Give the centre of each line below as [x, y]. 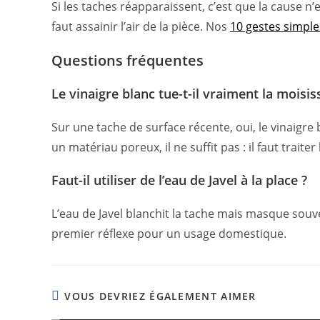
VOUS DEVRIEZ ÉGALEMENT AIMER [160, 296]
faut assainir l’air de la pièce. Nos [141, 27]
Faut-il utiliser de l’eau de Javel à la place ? [179, 180]
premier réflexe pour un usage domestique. [169, 234]
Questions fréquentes [127, 61]
